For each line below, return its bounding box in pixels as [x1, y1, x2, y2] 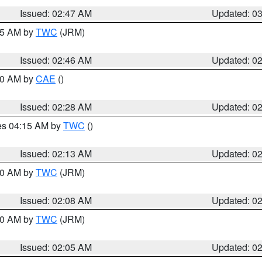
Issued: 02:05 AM [20, 240, 92, 254]
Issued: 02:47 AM [20, 6, 92, 20]
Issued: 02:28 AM [20, 100, 92, 113]
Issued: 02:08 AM [20, 194, 92, 207]
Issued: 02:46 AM [20, 53, 92, 67]
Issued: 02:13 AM [20, 147, 92, 160]
